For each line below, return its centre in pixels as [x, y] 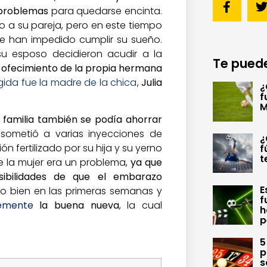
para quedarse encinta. [105, 11]
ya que [145, 163]
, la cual [141, 206]
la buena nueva [76, 206]
